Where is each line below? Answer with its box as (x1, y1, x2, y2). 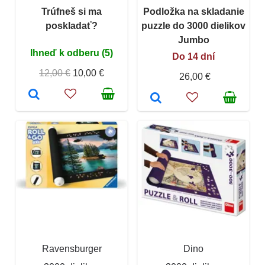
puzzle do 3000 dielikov (141, 20, 245, 31)
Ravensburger (41, 243, 102, 254)
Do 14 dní (172, 51, 215, 62)
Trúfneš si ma (41, 6, 102, 17)
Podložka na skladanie (143, 6, 244, 17)
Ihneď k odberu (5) (30, 47, 113, 58)
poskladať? (46, 20, 98, 31)
